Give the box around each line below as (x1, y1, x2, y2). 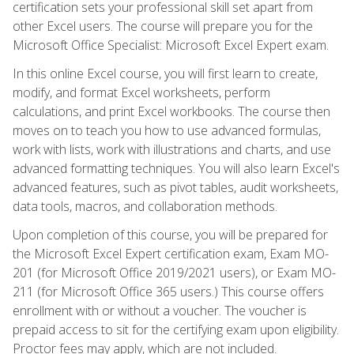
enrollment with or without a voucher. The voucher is (13, 301, 307, 319)
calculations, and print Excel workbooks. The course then (13, 102, 330, 120)
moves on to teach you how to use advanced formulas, (13, 121, 321, 139)
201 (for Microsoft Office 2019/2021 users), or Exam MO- (13, 263, 336, 281)
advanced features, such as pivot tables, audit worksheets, (13, 178, 338, 196)
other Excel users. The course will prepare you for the (13, 17, 313, 35)
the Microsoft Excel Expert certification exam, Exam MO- (13, 244, 329, 262)
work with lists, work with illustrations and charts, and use (13, 140, 331, 158)
